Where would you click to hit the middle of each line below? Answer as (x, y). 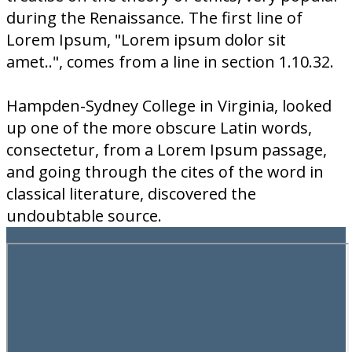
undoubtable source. (84, 216)
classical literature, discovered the (131, 194)
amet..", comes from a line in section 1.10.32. (170, 62)
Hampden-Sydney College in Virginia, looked (169, 106)
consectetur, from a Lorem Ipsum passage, (167, 150)
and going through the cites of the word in (165, 172)
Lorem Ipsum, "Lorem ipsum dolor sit (146, 40)
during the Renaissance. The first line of (154, 18)
